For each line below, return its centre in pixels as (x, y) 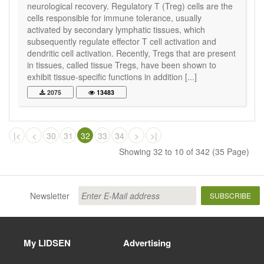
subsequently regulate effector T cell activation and (122, 41)
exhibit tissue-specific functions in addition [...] (112, 77)
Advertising (147, 243)
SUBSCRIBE (230, 195)
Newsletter (50, 196)
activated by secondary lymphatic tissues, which (116, 29)
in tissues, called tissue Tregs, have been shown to (122, 65)
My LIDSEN (47, 243)
